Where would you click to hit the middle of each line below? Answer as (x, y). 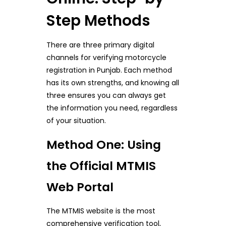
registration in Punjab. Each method (109, 70)
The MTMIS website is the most (101, 211)
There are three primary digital (100, 45)
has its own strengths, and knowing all (112, 83)
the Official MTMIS (101, 166)
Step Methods (98, 20)
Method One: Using (103, 145)
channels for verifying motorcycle (106, 58)
